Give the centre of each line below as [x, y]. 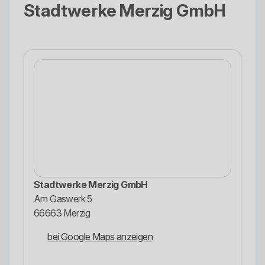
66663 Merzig [62, 213]
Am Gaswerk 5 [63, 199]
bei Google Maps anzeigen [100, 237]
